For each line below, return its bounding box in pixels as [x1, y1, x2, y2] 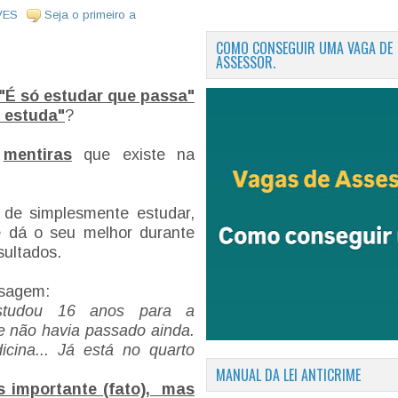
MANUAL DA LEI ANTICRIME [216, 364, 361, 386]
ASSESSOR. [216, 52, 275, 73]
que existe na [71, 146, 195, 164]
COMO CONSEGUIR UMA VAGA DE [216, 37, 393, 59]
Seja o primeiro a [44, 8, 136, 22]
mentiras [3, 146, 72, 164]
